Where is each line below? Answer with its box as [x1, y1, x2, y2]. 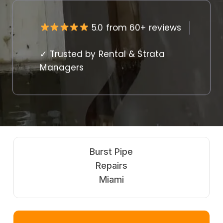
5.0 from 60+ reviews [89, 21, 182, 34]
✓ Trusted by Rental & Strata [40, 47, 165, 60]
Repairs [95, 160, 127, 171]
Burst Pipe [90, 146, 133, 157]
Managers [40, 61, 84, 74]
